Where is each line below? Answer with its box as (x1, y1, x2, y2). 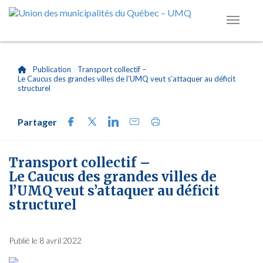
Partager (18, 116, 57, 127)
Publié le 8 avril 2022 (9, 235, 82, 245)
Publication (33, 65, 71, 74)
